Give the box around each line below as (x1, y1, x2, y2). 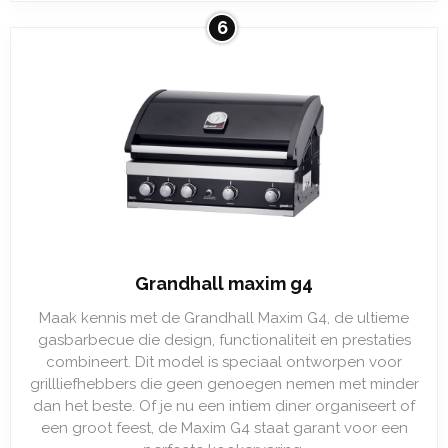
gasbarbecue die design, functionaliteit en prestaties (37, 331, 411, 349)
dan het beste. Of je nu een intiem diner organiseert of (33, 397, 415, 415)
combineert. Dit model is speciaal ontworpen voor (46, 353, 402, 371)
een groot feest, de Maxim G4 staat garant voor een (40, 419, 408, 437)
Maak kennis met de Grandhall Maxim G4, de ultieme (39, 309, 409, 327)
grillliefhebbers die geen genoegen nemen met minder (29, 375, 419, 393)
